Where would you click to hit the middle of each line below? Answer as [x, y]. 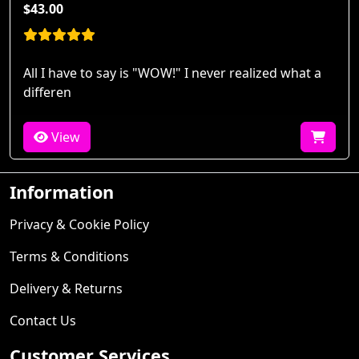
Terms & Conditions [69, 256]
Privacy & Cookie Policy [79, 224]
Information [62, 192]
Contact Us [43, 320]
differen [47, 92]
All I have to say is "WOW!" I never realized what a [172, 73]
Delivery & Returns [66, 288]
